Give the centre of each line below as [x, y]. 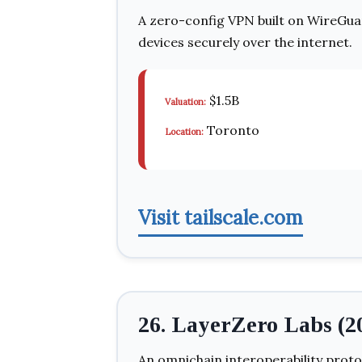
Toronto [232, 130]
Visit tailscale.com [221, 218]
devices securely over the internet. [245, 42]
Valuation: [185, 102]
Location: [184, 132]
